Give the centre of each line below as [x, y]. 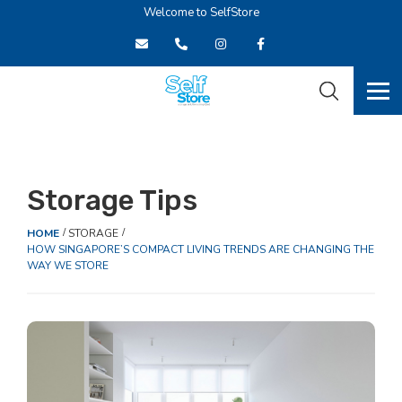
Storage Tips [112, 201]
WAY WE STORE [68, 266]
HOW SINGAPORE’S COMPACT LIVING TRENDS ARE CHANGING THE [201, 249]
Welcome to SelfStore [201, 13]
